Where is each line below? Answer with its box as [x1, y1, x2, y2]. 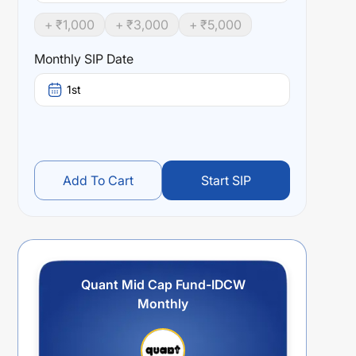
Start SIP [201, 172, 251, 188]
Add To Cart [63, 172, 133, 188]
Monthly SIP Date [34, 51, 133, 67]
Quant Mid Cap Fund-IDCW [80, 277, 246, 292]
